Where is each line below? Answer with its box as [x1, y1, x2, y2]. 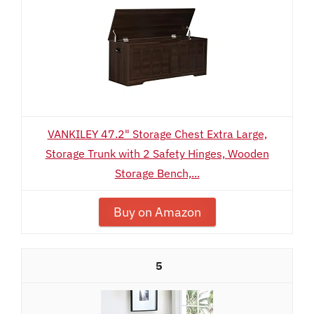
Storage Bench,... [114, 166, 200, 180]
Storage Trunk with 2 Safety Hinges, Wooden [45, 146, 269, 161]
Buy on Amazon [113, 204, 201, 220]
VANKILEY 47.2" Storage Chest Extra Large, [47, 127, 267, 141]
